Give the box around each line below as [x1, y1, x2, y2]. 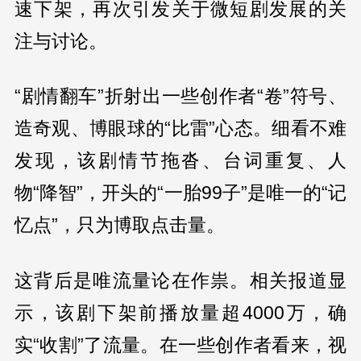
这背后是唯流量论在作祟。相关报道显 [14, 270, 347, 292]
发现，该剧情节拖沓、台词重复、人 [14, 150, 347, 172]
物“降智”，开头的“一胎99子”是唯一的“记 [14, 182, 347, 204]
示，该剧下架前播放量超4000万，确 [14, 302, 347, 324]
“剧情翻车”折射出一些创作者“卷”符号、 [14, 85, 347, 107]
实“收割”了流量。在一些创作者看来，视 [14, 334, 347, 356]
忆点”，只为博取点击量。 [14, 214, 225, 236]
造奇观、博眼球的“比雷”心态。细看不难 [14, 118, 347, 139]
